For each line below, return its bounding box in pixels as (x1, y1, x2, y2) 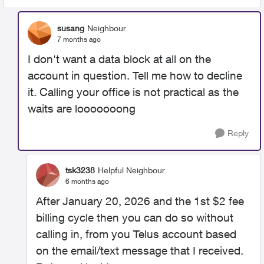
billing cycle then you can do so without (36, 211, 233, 224)
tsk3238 (65, 164, 95, 175)
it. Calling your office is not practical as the (28, 85, 239, 98)
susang (57, 22, 84, 33)
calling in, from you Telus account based (36, 227, 236, 240)
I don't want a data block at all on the (28, 52, 211, 65)
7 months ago (57, 34, 101, 44)
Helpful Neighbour (98, 164, 165, 175)
